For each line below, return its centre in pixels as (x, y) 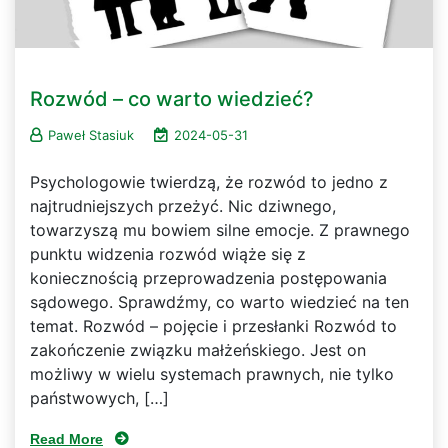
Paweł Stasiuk (91, 134)
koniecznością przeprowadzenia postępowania (208, 277)
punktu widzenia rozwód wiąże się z (168, 253)
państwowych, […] (99, 397)
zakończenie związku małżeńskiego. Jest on (198, 349)
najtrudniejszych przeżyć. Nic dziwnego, (183, 205)
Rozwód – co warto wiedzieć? (172, 98)
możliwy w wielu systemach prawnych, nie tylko (212, 373)
